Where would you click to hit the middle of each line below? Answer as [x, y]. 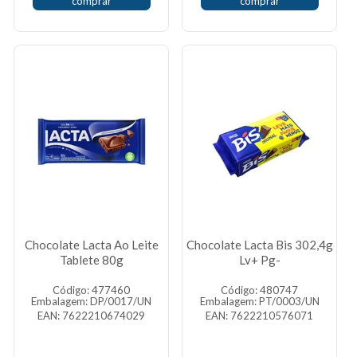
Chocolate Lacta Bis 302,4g [259, 245]
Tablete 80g [91, 260]
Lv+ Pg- [259, 260]
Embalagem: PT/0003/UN [259, 301]
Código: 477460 [91, 290]
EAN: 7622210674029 [91, 316]
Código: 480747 [259, 290]
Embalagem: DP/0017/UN [91, 301]
